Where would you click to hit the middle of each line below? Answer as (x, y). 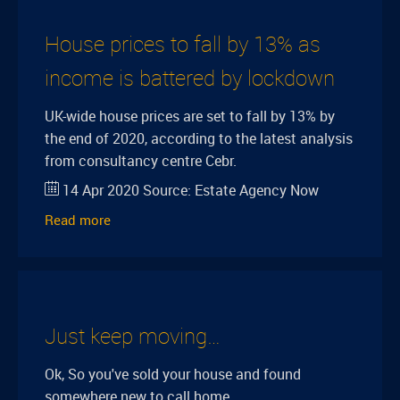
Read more (78, 220)
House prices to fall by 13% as (183, 44)
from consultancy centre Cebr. (141, 161)
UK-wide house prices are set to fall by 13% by (190, 116)
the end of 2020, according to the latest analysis (199, 138)
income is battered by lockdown (190, 78)
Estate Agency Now (257, 190)
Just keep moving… (133, 336)
